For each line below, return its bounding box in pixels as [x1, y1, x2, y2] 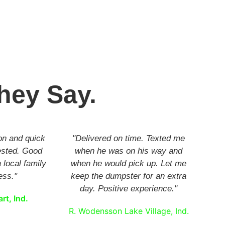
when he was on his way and [75, 146, 182, 156]
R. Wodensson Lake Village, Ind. [68, 206, 189, 216]
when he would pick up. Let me [71, 159, 186, 169]
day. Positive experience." [80, 184, 177, 194]
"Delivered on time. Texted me [72, 134, 185, 144]
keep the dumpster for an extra [71, 171, 186, 181]
